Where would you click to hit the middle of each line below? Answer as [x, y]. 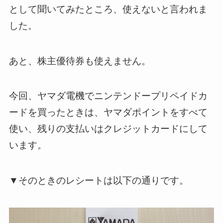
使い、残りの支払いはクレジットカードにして [108, 129]
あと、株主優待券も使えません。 [80, 61]
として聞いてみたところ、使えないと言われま [108, 9]
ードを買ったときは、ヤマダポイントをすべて [108, 112]
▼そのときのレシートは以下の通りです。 [99, 181]
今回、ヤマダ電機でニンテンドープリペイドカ [108, 96]
